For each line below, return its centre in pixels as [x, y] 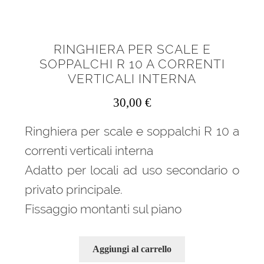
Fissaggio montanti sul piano [103, 209]
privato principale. [73, 190]
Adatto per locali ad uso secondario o [132, 170]
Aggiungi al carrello [132, 249]
